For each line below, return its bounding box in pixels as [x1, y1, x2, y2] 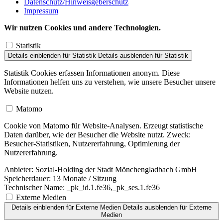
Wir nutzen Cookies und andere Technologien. [4, 23, 161, 32]
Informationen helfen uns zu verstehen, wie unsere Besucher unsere [4, 78, 216, 87]
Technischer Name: [4, 183, 65, 192]
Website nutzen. [4, 87, 54, 96]
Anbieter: [4, 165, 33, 174]
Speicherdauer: [4, 174, 51, 183]
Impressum [24, 6, 58, 15]
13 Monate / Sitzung [51, 174, 116, 183]
